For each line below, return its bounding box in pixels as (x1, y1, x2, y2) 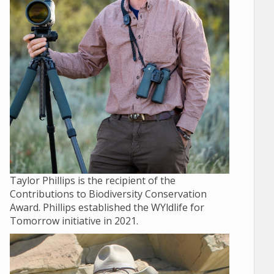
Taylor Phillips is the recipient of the (9, 174, 176, 188)
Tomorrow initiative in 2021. (9, 214, 138, 228)
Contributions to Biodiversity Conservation (9, 187, 207, 201)
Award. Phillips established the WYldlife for (9, 201, 204, 215)
